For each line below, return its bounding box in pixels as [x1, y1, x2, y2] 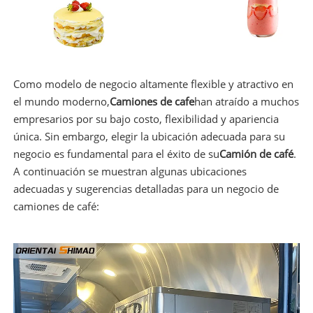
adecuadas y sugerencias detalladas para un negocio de [13, 182, 279, 196]
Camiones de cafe [109, 94, 194, 109]
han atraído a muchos [194, 94, 299, 109]
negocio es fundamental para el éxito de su [13, 147, 219, 161]
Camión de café [219, 147, 293, 161]
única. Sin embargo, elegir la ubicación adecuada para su [13, 129, 285, 144]
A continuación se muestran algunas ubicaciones [13, 164, 247, 179]
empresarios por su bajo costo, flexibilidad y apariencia [13, 112, 279, 126]
